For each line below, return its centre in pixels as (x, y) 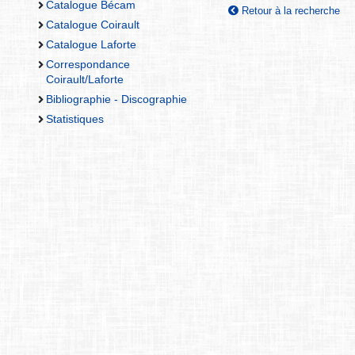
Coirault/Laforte (84, 80)
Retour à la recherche (289, 11)
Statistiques (74, 119)
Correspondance (88, 65)
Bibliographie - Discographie (116, 99)
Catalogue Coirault (92, 24)
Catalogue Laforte (91, 45)
